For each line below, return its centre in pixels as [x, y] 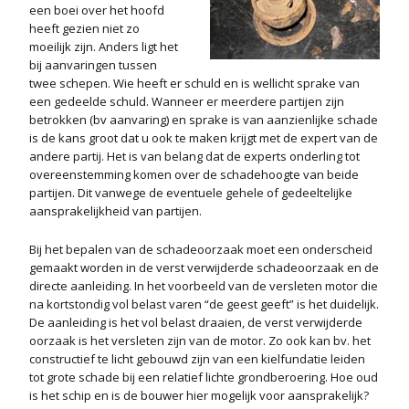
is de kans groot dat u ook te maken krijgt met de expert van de [204, 138]
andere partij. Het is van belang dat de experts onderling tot [194, 156]
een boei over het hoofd [97, 10]
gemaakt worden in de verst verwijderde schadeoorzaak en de [204, 267]
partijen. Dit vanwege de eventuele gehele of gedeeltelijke [191, 193]
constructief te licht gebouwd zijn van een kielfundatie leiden [197, 359]
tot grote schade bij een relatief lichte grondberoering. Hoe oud [204, 377]
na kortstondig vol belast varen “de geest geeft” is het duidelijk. [204, 304]
